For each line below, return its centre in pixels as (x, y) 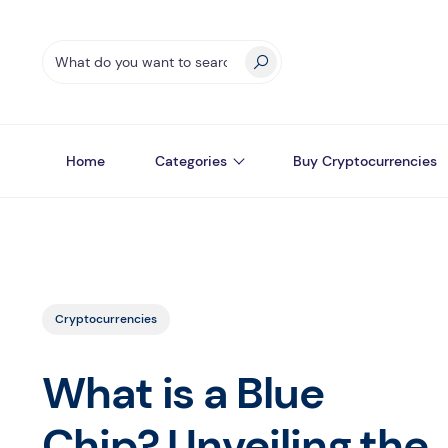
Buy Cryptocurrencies (365, 161)
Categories (191, 161)
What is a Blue (183, 393)
